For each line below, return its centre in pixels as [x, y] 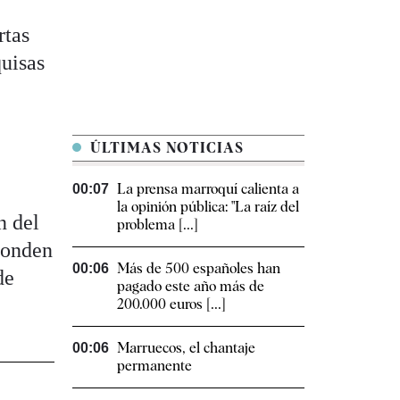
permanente [154, 366]
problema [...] [158, 225]
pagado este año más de [191, 287]
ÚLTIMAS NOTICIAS [165, 148]
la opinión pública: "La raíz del [208, 207]
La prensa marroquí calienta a [208, 189]
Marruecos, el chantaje [186, 348]
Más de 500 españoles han [199, 269]
